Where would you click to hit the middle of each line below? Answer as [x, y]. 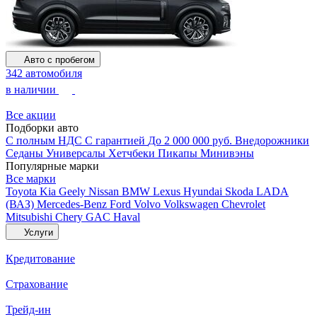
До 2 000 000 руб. [191, 140]
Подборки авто [42, 128]
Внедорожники [272, 140]
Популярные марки [52, 166]
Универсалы [77, 153]
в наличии [31, 90]
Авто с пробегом [59, 60]
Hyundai [204, 191]
